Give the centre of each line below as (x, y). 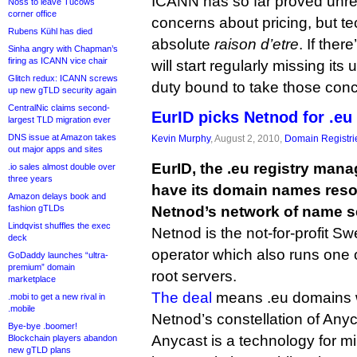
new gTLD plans (39, 350)
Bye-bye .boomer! (43, 326)
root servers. (194, 276)
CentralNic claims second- (59, 108)
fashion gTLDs (36, 208)
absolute (183, 44)
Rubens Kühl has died (50, 31)
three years (30, 178)
